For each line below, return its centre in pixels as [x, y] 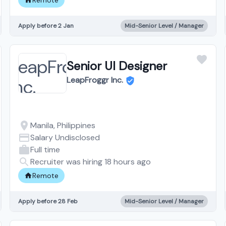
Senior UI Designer [117, 66]
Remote [45, 175]
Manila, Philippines [63, 125]
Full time [45, 149]
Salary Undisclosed [65, 137]
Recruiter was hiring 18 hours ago [90, 161]
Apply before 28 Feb [48, 201]
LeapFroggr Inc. [95, 80]
